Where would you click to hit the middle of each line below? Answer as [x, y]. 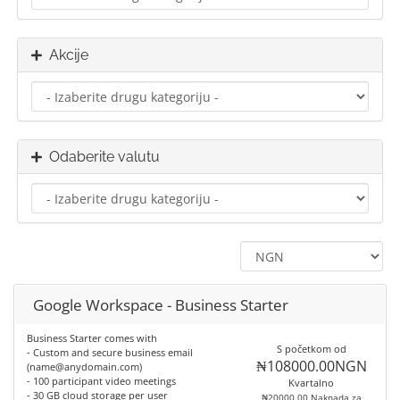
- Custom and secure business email [110, 352]
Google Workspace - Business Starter [161, 305]
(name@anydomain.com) [84, 367]
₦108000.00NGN [311, 366]
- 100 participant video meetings [101, 381]
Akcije [65, 55]
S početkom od [311, 349]
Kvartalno [312, 383]
